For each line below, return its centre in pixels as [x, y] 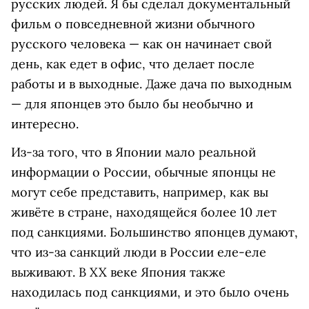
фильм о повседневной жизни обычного [133, 24]
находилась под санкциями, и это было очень [150, 292]
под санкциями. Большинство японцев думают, [154, 232]
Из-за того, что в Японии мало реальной [133, 152]
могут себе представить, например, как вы [140, 192]
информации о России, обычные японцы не [143, 172]
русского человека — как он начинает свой [141, 44]
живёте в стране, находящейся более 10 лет [144, 212]
